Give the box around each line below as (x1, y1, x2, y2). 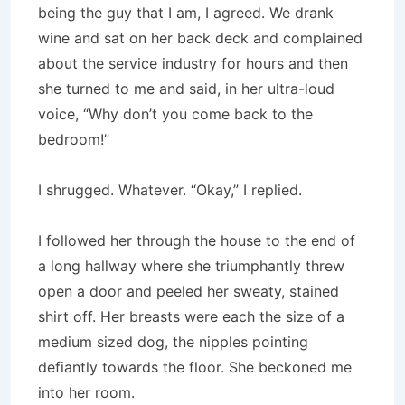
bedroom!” (38, 130, 109, 148)
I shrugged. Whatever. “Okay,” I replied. (38, 181, 302, 199)
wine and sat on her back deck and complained (38, 29, 363, 47)
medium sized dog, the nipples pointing (38, 333, 308, 351)
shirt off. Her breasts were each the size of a (38, 307, 344, 325)
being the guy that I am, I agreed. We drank (38, 4, 334, 22)
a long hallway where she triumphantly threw (38, 257, 344, 275)
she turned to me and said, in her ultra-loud (38, 80, 334, 98)
